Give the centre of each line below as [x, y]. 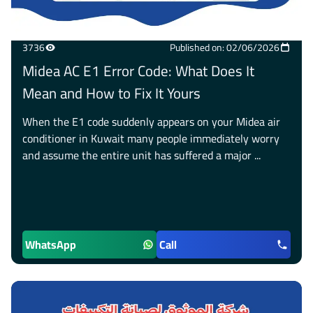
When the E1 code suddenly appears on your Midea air [151, 122]
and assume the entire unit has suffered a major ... [141, 155]
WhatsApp [51, 245]
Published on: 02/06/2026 [225, 48]
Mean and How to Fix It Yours [111, 93]
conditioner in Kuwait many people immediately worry [151, 138]
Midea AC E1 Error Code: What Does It [138, 71]
